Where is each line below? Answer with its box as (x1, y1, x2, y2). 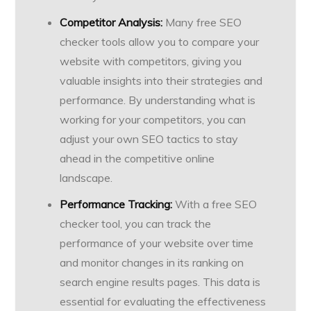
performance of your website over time (60, 236, 254, 251)
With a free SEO (172, 197, 258, 212)
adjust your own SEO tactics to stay (60, 132, 239, 146)
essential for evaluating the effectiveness (60, 294, 267, 309)
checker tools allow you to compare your (60, 35, 260, 49)
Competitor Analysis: (60, 15, 163, 30)
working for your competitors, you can (60, 112, 246, 127)
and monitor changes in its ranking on (60, 255, 244, 270)
